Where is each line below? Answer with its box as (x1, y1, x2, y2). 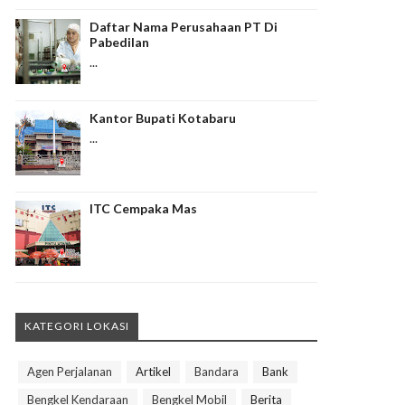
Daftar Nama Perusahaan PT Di (89, 19, 278, 35)
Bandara (194, 364, 239, 380)
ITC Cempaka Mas (89, 201, 197, 217)
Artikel (136, 364, 171, 380)
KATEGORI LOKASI (24, 319, 129, 334)
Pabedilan (89, 34, 149, 51)
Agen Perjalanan (27, 364, 112, 380)
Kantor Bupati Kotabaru (89, 109, 236, 126)
